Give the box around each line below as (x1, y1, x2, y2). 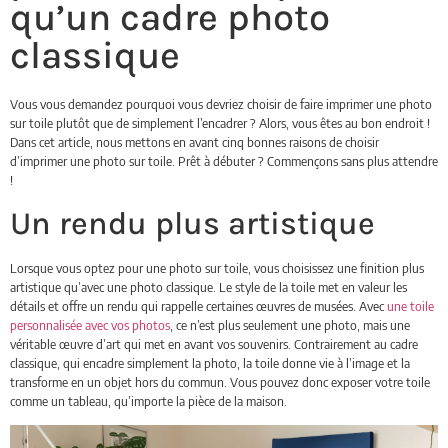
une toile (387, 297, 434, 314)
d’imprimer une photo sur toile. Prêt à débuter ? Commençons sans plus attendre (10, 153, 438, 170)
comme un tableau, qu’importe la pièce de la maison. (10, 392, 287, 409)
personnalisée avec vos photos (10, 316, 170, 333)
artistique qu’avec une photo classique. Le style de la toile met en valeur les (10, 278, 407, 295)
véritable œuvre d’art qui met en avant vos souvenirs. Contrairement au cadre (10, 335, 418, 352)
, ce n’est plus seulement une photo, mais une (170, 316, 410, 333)
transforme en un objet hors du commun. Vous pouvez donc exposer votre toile (10, 373, 430, 390)
